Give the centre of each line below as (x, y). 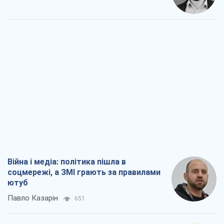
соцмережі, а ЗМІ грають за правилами (84, 172)
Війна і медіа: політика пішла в (67, 161)
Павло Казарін (33, 198)
